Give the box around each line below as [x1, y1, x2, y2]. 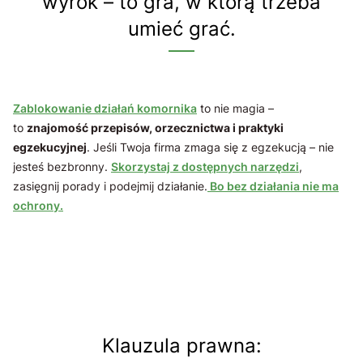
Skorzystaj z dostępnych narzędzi [111, 160, 299, 173]
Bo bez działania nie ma [207, 179, 339, 193]
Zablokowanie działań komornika [13, 101, 197, 115]
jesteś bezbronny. [13, 160, 111, 173]
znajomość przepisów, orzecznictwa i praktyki [27, 121, 284, 135]
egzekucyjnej [13, 140, 87, 154]
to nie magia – [197, 101, 274, 115]
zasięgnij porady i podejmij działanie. [13, 179, 207, 193]
